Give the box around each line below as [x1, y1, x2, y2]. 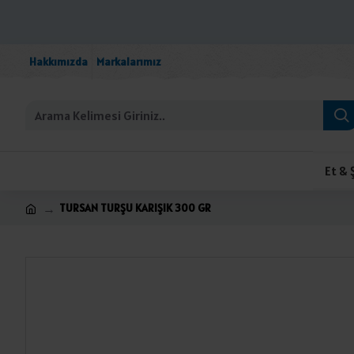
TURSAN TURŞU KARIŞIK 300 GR [59, 200, 211, 215]
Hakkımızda [29, 55, 88, 69]
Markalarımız [96, 55, 161, 69]
